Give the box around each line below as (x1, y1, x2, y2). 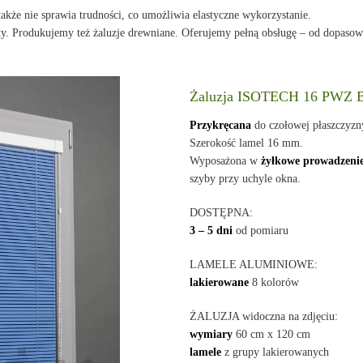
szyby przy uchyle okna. (190, 173, 301, 185)
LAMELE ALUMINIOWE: (190, 258, 318, 271)
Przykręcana (190, 119, 252, 131)
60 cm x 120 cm (233, 328, 311, 340)
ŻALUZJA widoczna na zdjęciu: (190, 310, 339, 322)
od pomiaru (233, 224, 289, 237)
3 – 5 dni (190, 224, 233, 237)
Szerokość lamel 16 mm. (190, 137, 304, 149)
